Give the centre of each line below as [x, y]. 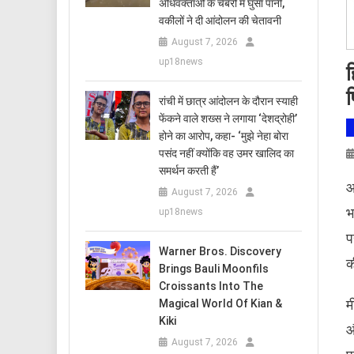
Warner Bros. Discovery [220, 252]
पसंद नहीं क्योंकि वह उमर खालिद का [227, 154]
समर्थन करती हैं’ [189, 171]
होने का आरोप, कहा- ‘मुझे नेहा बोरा [224, 136]
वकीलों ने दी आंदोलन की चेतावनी [220, 21]
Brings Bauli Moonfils [214, 269]
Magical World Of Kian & [221, 304]
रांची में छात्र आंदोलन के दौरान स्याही [229, 102]
